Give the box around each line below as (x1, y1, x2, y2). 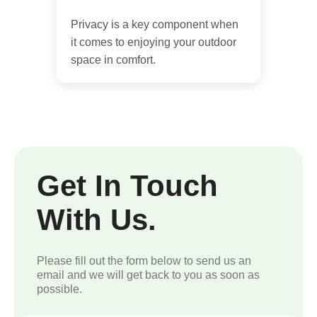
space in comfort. (71, 53, 156, 66)
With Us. (37, 202, 156, 236)
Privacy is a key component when (71, 18, 238, 30)
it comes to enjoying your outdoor (71, 35, 236, 48)
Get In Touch (37, 168, 218, 202)
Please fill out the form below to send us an (37, 254, 251, 267)
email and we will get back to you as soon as (37, 268, 260, 281)
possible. (37, 282, 82, 295)
